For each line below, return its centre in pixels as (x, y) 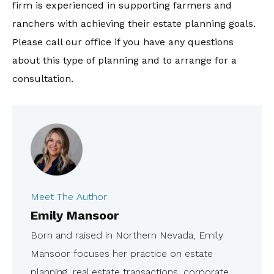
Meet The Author (69, 197)
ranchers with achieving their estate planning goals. (134, 24)
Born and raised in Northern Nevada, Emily (127, 235)
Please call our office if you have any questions (123, 42)
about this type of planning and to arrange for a (124, 60)
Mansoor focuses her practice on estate (122, 254)
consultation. (43, 79)
